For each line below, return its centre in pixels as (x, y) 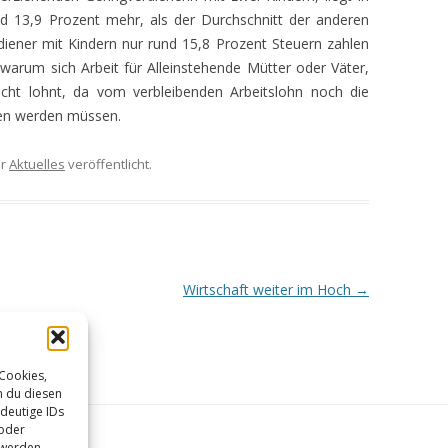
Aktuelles (37, 164)
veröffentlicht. (108, 164)
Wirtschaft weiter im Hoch (268, 289)
